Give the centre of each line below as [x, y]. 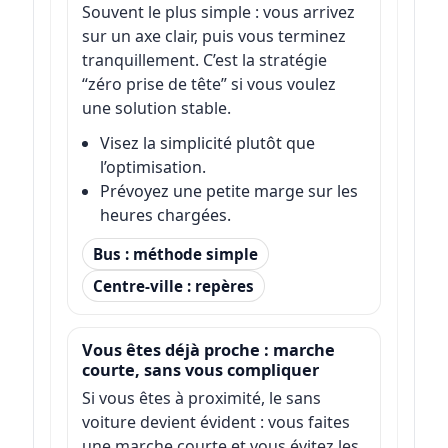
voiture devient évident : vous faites [215, 422]
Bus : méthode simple [175, 253]
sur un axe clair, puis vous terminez [213, 36]
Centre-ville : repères [173, 285]
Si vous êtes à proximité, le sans [201, 398]
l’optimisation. [152, 167]
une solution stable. [156, 108]
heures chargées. [165, 215]
